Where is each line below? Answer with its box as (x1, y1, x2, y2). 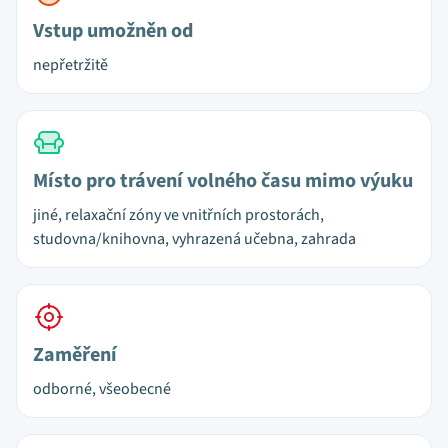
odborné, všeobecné (33, 378, 171, 400)
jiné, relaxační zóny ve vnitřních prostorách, (33, 204, 324, 226)
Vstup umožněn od (33, 17, 193, 45)
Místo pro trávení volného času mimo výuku (33, 167, 413, 195)
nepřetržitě (33, 54, 108, 76)
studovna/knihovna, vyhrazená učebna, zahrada (33, 228, 356, 250)
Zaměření (33, 341, 117, 369)
